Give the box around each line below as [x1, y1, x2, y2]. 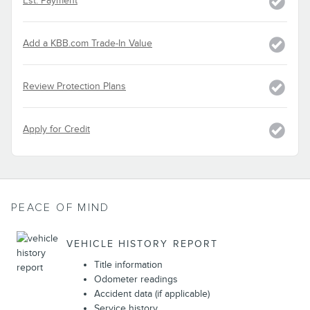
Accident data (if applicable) [94, 287, 210, 300]
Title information [94, 258, 163, 271]
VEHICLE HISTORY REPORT [66, 238, 219, 250]
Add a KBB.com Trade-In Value [23, 37, 152, 49]
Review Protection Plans [23, 80, 126, 92]
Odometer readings [94, 273, 178, 285]
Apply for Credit [23, 122, 90, 135]
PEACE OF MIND [11, 201, 110, 215]
